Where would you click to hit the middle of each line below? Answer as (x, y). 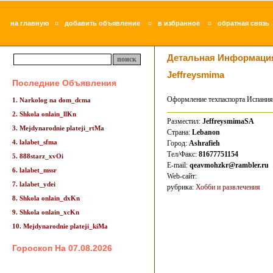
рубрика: (181, 187)
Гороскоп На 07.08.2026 (62, 248)
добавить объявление (102, 23)
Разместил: (185, 121)
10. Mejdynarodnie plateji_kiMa (60, 226)
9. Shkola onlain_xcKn (46, 212)
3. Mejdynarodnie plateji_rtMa (58, 128)
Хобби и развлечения (228, 187)
